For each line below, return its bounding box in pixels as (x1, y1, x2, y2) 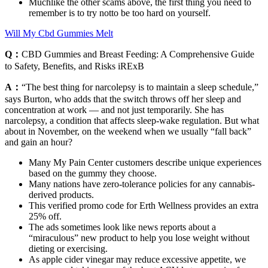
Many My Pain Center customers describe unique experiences (29, 157, 261, 167)
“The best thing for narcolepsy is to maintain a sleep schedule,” (22, 81, 258, 92)
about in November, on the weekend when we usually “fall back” (5, 126, 251, 136)
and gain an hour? (5, 136, 72, 147)
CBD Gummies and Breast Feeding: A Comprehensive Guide (22, 48, 254, 59)
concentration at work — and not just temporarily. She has (5, 104, 224, 115)
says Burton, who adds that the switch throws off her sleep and (5, 93, 241, 104)
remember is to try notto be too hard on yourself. (29, 7, 211, 18)
